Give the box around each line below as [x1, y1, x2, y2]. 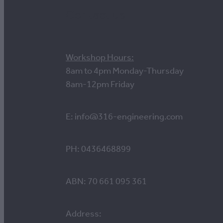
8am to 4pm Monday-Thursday [66, 62, 184, 80]
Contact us [66, 3, 125, 27]
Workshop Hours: [66, 49, 134, 66]
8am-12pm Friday [66, 76, 134, 93]
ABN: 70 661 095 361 [66, 173, 147, 190]
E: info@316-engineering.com [66, 108, 183, 125]
